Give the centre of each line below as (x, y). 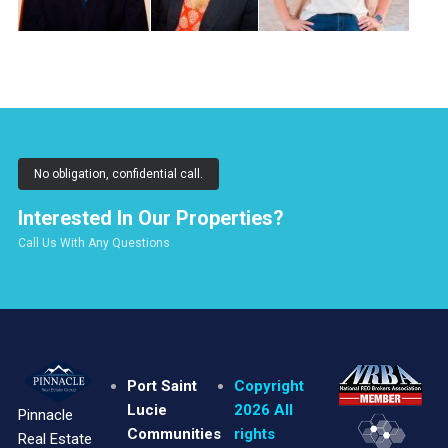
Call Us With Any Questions (93, 243)
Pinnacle (45, 414)
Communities (174, 434)
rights (255, 434)
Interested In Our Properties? (150, 218)
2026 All (264, 410)
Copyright (269, 386)
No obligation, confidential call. (118, 174)
